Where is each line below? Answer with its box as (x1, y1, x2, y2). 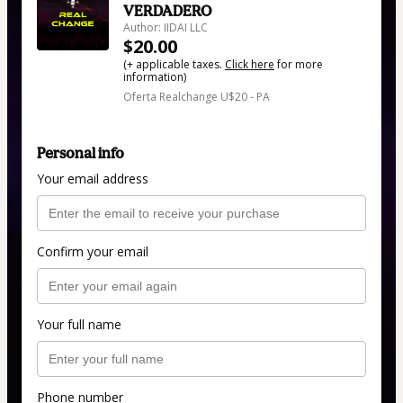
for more (274, 56, 323, 72)
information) (123, 68, 186, 85)
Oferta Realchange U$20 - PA (123, 88, 270, 104)
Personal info (37, 144, 124, 163)
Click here (225, 56, 274, 72)
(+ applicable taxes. (123, 56, 225, 72)
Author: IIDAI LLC (123, 19, 208, 35)
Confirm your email (37, 243, 148, 261)
